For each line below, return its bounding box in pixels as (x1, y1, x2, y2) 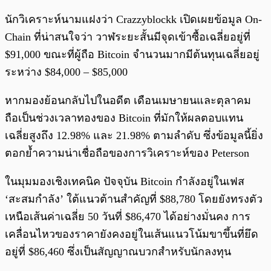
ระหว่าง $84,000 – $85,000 (5, 66, 131, 79)
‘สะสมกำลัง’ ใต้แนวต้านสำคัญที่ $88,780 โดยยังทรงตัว (5, 193, 263, 206)
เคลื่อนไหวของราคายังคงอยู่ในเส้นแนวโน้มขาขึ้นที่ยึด (5, 228, 258, 241)
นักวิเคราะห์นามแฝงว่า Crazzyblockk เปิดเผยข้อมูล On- (5, 13, 262, 26)
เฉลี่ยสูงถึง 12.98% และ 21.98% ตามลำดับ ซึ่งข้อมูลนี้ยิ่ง (5, 129, 263, 142)
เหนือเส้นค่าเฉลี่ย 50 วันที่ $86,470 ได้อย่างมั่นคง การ (5, 211, 250, 223)
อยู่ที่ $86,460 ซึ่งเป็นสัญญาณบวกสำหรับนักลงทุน (5, 246, 231, 258)
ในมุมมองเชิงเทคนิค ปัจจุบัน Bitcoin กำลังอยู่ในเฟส (5, 175, 244, 188)
